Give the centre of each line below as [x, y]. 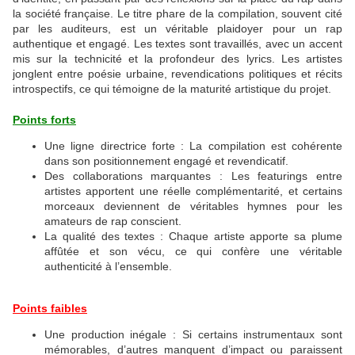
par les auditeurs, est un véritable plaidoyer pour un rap [177, 29]
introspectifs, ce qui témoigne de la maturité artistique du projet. [174, 89]
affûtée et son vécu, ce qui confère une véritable [193, 252]
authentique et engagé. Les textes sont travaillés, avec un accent [177, 44]
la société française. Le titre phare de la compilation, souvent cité [177, 14]
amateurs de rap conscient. [113, 221]
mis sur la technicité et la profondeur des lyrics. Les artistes [177, 59]
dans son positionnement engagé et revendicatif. [166, 161]
